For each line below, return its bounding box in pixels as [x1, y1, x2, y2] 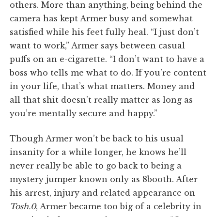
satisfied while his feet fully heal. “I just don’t [10, 27, 199, 37]
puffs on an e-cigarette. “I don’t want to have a [10, 54, 204, 64]
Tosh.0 [10, 201, 36, 211]
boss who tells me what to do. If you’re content [10, 67, 206, 77]
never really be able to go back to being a [10, 160, 182, 170]
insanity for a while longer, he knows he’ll [10, 147, 186, 157]
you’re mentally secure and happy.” [10, 108, 157, 118]
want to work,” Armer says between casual [10, 40, 185, 50]
